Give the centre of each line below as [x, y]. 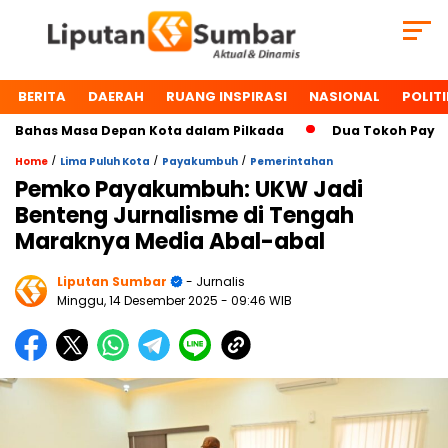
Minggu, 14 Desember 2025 [139, 301]
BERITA [42, 97]
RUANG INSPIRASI [226, 97]
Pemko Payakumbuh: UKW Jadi [189, 190]
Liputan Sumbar [112, 282]
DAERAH [116, 97]
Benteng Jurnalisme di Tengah [184, 216]
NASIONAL [344, 97]
